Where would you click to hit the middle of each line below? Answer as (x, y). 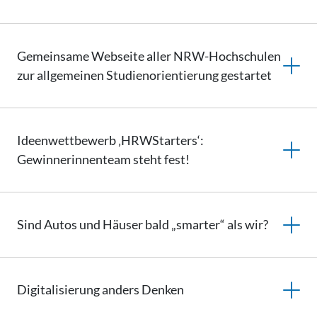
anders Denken (142, 289)
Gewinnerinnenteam (74, 159)
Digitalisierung (58, 289)
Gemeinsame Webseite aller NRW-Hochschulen (149, 56)
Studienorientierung (162, 75)
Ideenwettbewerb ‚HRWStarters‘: (110, 140)
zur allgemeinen (62, 75)
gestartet (245, 75)
